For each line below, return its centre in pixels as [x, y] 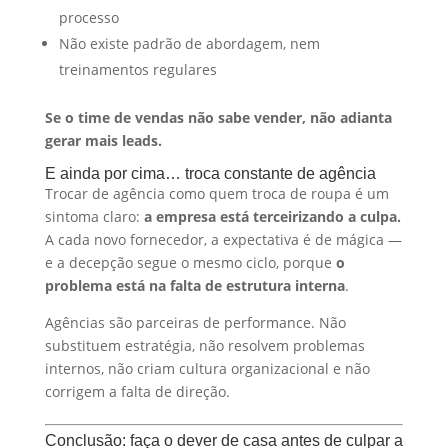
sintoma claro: [94, 216]
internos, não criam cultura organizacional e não [207, 368]
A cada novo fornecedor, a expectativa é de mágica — [223, 239]
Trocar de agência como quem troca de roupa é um [216, 193]
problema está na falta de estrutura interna [194, 285]
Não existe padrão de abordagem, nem [189, 43]
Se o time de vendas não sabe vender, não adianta [218, 117]
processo [88, 17]
